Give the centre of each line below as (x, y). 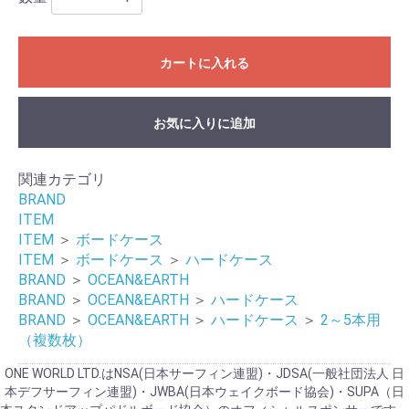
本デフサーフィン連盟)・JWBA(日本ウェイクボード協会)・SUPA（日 (204, 392)
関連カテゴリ (62, 179)
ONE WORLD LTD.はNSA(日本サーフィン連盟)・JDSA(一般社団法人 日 (204, 373)
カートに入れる (204, 63)
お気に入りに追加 (204, 123)
